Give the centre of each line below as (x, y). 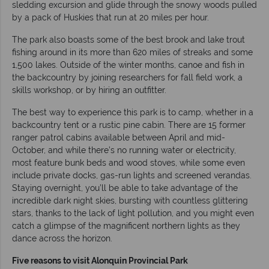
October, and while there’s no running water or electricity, (124, 150)
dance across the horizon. (62, 239)
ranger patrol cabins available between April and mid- (119, 138)
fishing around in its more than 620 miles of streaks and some (132, 53)
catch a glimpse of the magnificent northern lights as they (126, 226)
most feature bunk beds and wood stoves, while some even (128, 163)
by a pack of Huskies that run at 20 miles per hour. (110, 18)
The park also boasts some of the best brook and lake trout (128, 40)
